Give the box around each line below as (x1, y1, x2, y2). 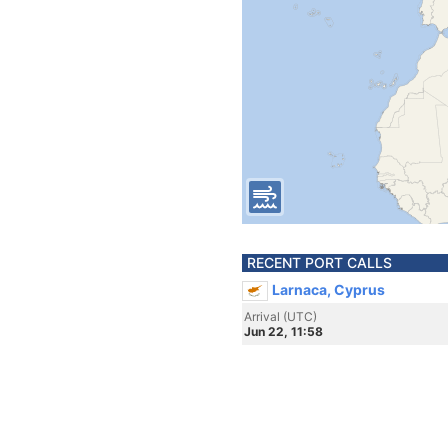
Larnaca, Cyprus (272, 281, 385, 298)
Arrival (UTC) (244, 309, 317, 324)
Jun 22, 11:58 (244, 324, 323, 339)
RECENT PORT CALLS (247, 254, 392, 271)
